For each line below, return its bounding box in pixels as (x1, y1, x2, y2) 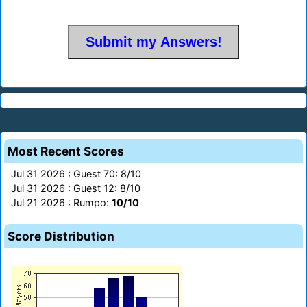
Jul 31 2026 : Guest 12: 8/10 (11, 182, 140, 195)
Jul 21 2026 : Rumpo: (11, 197, 112, 209)
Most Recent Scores (8, 144, 124, 159)
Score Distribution (8, 229, 114, 244)
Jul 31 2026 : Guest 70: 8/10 (11, 168, 141, 180)
